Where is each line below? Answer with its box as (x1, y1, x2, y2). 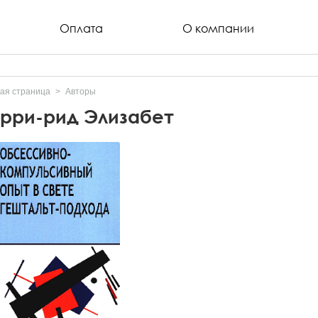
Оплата (60, 21, 104, 35)
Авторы (65, 87, 96, 97)
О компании (182, 21, 255, 35)
